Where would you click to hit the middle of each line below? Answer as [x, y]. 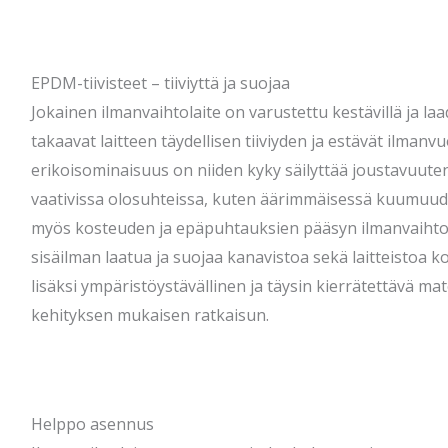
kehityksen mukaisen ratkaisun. [149, 315]
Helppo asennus [92, 424]
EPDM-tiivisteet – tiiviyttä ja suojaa [160, 83]
